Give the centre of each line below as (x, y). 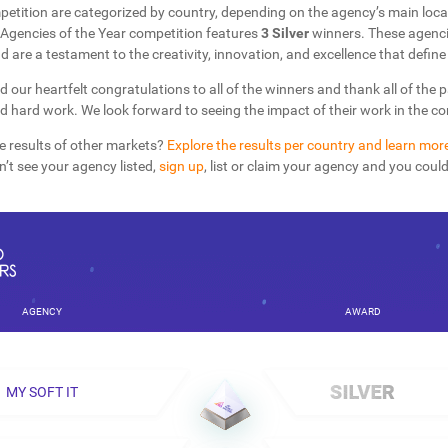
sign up (181, 166)
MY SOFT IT (42, 391)
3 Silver (284, 33)
